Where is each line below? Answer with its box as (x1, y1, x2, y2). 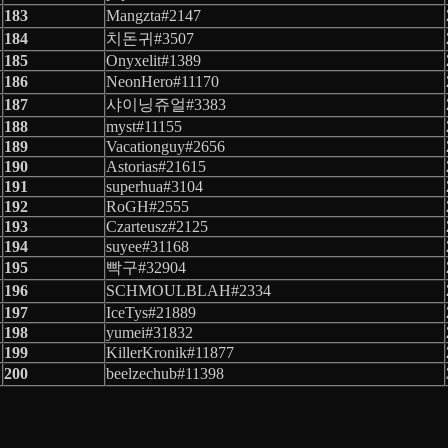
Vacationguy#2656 (106, 137, 225, 155)
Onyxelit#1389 (106, 51, 201, 69)
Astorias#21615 (106, 157, 206, 175)
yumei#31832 (106, 323, 193, 341)
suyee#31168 (106, 237, 189, 255)
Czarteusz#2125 (106, 217, 208, 235)
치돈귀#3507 (106, 29, 194, 47)
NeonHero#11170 (106, 72, 219, 90)
